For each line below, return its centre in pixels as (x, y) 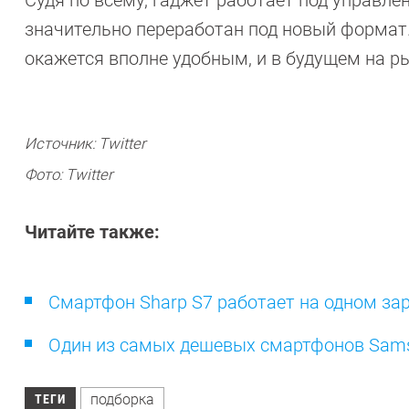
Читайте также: (92, 231)
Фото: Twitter (71, 174)
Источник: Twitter (85, 143)
